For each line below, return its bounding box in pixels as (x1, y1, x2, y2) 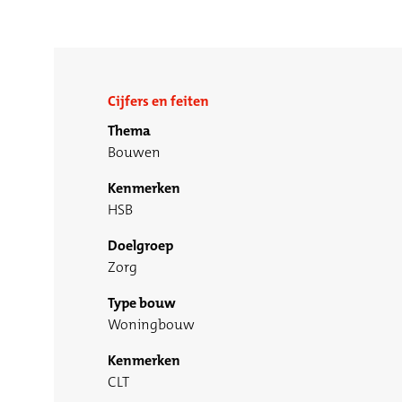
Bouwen (108, 143, 161, 162)
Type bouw (108, 293, 176, 313)
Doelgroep (108, 236, 173, 256)
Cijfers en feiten (108, 92, 209, 111)
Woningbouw (108, 315, 195, 335)
